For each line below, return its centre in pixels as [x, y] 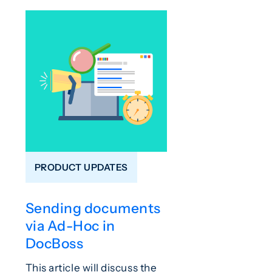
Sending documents [93, 209]
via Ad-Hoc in [70, 226]
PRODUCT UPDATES [81, 167]
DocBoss [54, 244]
